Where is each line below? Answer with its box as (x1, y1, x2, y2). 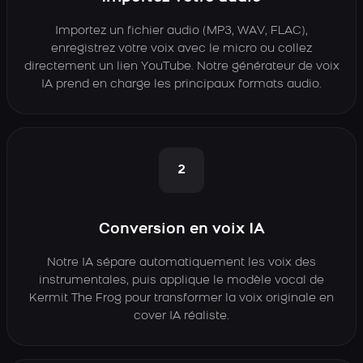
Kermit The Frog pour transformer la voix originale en (29, 293, 334, 305)
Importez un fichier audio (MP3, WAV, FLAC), (55, 25, 308, 37)
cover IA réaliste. (134, 310, 229, 322)
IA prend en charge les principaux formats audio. (41, 79, 322, 91)
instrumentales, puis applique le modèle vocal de (39, 275, 324, 287)
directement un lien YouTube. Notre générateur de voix (23, 61, 340, 73)
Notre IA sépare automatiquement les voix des (47, 257, 316, 269)
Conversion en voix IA (98, 222, 265, 237)
